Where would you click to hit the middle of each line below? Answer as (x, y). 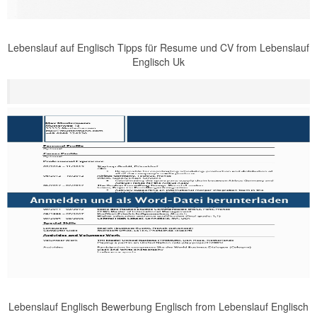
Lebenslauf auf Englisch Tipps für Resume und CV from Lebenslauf (158, 48)
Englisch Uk (158, 62)
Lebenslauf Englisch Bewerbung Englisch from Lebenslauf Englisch (158, 307)
